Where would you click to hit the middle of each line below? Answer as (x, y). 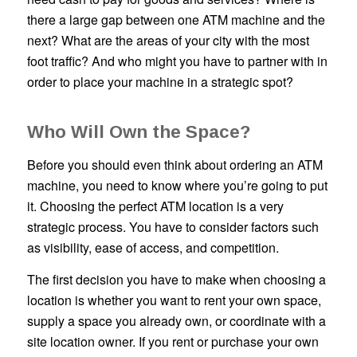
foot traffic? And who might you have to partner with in (177, 61)
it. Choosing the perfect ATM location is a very (155, 206)
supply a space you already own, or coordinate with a (176, 320)
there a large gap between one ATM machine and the (176, 20)
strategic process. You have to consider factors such (173, 227)
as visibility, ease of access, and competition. (154, 248)
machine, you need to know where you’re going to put (177, 186)
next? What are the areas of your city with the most (168, 41)
